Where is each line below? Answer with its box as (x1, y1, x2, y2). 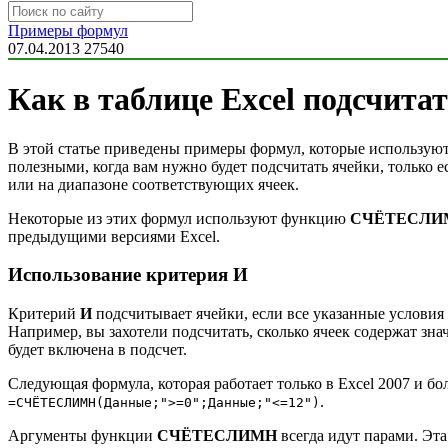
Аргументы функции (8, 427, 157, 445)
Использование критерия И (8, 264, 248, 286)
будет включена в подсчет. (8, 341, 187, 359)
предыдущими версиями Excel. (8, 227, 220, 245)
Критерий (8, 305, 80, 323)
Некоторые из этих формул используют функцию (8, 209, 350, 227)
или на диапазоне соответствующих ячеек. (8, 175, 299, 193)
